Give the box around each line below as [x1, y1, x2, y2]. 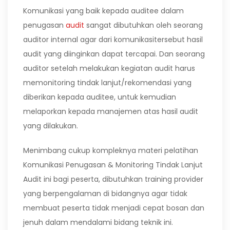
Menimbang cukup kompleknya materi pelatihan [23, 145, 198, 156]
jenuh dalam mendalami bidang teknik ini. [23, 217, 173, 227]
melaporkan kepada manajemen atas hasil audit [23, 106, 198, 117]
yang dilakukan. [23, 121, 78, 131]
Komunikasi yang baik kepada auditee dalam [23, 6, 184, 16]
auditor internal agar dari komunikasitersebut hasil [23, 34, 203, 45]
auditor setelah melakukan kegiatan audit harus [23, 63, 195, 73]
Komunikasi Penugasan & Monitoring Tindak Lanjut [23, 160, 203, 170]
